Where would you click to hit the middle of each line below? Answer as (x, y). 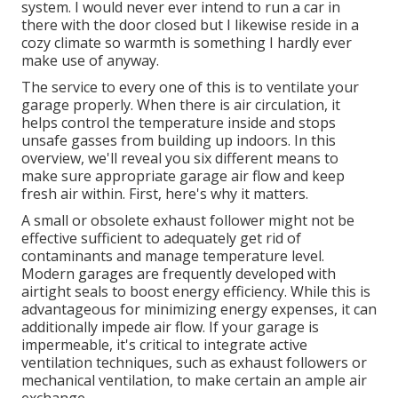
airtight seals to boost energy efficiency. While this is (196, 291)
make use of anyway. (90, 60)
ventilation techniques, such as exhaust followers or (194, 362)
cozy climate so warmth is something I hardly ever (187, 42)
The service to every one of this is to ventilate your (190, 87)
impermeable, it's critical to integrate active (164, 344)
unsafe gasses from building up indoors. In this (179, 140)
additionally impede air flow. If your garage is (170, 326)
